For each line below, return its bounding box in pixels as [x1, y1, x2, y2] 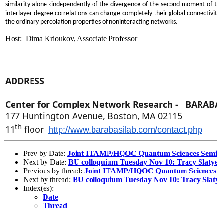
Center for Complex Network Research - [5, 98, 186, 110]
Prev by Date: [23, 149, 67, 157]
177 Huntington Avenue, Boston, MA [5, 109, 158, 122]
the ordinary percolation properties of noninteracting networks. [5, 18, 178, 26]
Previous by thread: [23, 166, 84, 175]
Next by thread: [23, 175, 73, 184]
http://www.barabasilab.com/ [48, 124, 157, 135]
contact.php [157, 124, 202, 135]
